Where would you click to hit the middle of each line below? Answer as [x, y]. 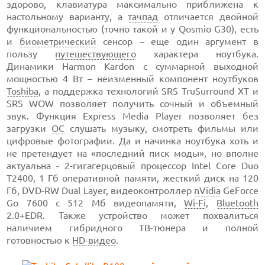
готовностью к [40, 240]
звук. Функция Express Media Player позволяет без [132, 116]
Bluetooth [237, 203]
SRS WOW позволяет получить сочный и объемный [132, 104]
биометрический [58, 41]
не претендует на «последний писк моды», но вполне [132, 153]
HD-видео [94, 240]
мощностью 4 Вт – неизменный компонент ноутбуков [132, 79]
